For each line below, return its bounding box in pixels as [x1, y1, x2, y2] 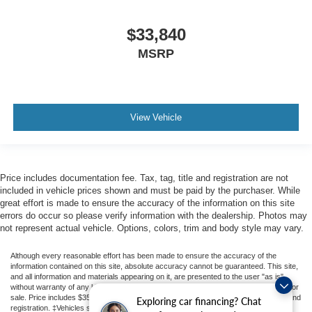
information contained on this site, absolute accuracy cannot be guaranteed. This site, [10, 261, 298, 270]
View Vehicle [130, 112, 182, 123]
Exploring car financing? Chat [136, 295, 261, 307]
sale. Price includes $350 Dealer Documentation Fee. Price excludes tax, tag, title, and [10, 292, 301, 302]
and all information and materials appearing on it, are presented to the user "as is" [10, 272, 283, 281]
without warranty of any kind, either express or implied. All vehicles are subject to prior [10, 282, 299, 291]
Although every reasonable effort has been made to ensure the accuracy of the [10, 251, 276, 260]
